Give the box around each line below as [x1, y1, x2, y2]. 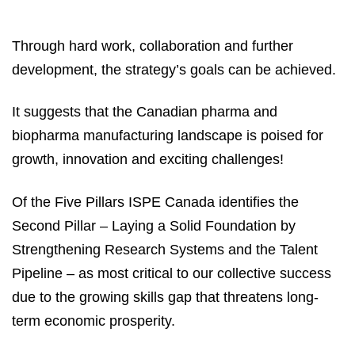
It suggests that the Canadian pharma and [12, 104, 277, 120]
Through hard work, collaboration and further [12, 37, 293, 54]
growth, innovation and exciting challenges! [12, 151, 284, 168]
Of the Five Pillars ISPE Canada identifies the [12, 193, 299, 210]
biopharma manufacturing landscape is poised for [12, 128, 323, 144]
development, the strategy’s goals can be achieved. [12, 61, 336, 78]
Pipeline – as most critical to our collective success [12, 265, 331, 281]
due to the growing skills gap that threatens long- [12, 288, 319, 305]
